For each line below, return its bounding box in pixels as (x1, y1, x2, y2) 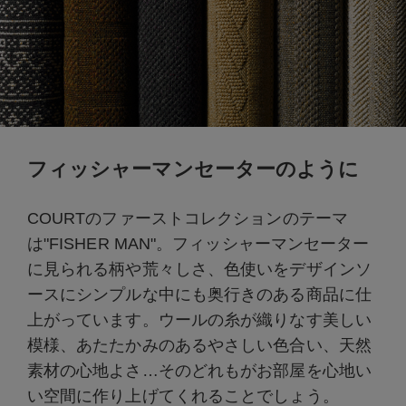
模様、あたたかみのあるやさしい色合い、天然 (26, 335, 372, 354)
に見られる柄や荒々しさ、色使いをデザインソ (26, 259, 372, 278)
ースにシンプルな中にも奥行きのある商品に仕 (26, 285, 372, 304)
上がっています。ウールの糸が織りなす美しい (26, 310, 372, 329)
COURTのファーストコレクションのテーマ (26, 208, 348, 227)
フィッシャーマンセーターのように (26, 157, 360, 180)
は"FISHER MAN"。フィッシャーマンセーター (26, 234, 370, 253)
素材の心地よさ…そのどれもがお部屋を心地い (26, 361, 372, 380)
